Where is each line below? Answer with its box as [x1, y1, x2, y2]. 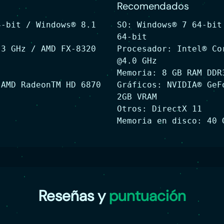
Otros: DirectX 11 [117, 104, 202, 113]
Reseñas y [38, 186, 109, 205]
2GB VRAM [117, 92, 157, 101]
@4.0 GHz [117, 56, 157, 65]
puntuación [108, 186, 186, 205]
